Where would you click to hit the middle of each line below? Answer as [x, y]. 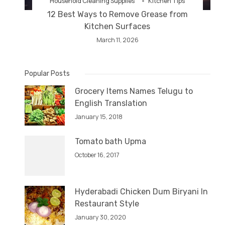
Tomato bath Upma [110, 142]
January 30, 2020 [100, 217]
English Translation [111, 103]
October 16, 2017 [97, 155]
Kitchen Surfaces [118, 27]
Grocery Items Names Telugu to [134, 91]
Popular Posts [47, 74]
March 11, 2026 [117, 40]
